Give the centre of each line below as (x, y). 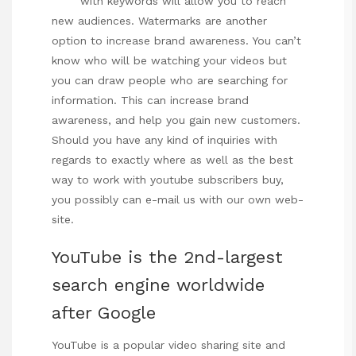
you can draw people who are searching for (170, 80)
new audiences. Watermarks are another (159, 20)
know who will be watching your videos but (169, 60)
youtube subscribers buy (215, 179)
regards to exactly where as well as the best (172, 159)
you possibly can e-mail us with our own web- (178, 199)
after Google (104, 313)
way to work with (101, 179)
